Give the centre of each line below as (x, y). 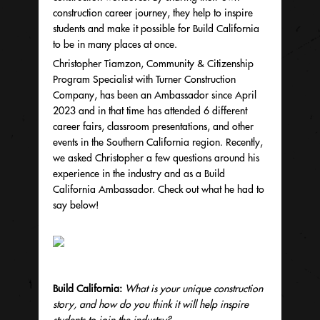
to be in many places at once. (115, 44)
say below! (76, 205)
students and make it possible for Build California (156, 29)
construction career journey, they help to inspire (153, 13)
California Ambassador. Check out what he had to (159, 189)
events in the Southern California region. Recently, (158, 142)
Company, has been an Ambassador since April (155, 95)
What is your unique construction (194, 289)
